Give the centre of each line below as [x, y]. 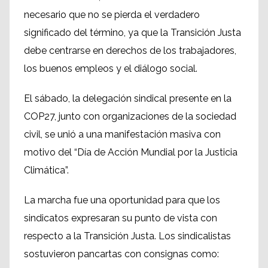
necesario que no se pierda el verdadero [112, 15]
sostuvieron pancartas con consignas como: [121, 254]
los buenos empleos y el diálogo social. [111, 68]
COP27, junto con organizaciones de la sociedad [130, 116]
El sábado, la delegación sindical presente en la [128, 98]
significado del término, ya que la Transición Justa [133, 33]
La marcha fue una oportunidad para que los [122, 200]
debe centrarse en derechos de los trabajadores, [130, 51]
